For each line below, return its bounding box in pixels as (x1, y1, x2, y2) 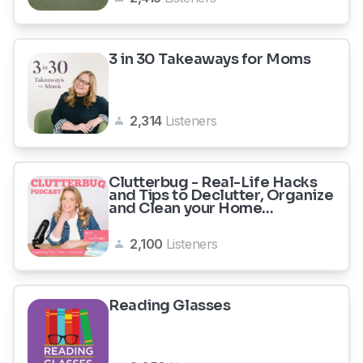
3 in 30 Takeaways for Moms (109, 50, 311, 68)
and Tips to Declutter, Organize (109, 186, 334, 204)
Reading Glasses (109, 297, 231, 314)
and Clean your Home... (109, 199, 274, 217)
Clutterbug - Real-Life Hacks (109, 173, 318, 191)
